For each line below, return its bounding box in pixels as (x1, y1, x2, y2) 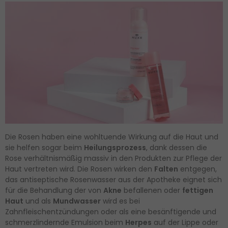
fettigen (182, 185, 213, 196)
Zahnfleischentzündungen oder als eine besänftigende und (5, 207, 216, 217)
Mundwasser (53, 196, 101, 207)
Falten (154, 164, 178, 175)
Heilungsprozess (84, 142, 146, 153)
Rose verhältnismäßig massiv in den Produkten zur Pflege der (5, 153, 222, 164)
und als (23, 196, 53, 207)
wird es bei (101, 196, 140, 207)
